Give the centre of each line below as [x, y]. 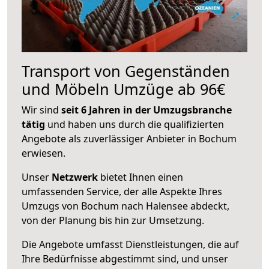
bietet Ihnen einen [141, 177]
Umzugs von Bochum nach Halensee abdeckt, [125, 206]
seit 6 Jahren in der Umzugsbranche [147, 110]
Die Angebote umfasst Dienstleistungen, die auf [130, 244]
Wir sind [41, 110]
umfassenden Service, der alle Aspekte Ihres [122, 191]
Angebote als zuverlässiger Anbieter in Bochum [129, 138]
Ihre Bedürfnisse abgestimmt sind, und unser [125, 258]
